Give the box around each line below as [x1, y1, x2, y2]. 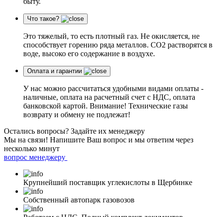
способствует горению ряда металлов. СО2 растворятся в [23, 41, 213, 49]
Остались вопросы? [4, 127, 69, 135]
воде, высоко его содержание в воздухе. [23, 49, 155, 58]
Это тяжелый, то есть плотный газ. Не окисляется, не [23, 32, 200, 40]
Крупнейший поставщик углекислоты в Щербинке [23, 178, 192, 186]
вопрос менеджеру [4, 153, 65, 161]
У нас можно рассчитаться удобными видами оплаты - [23, 84, 203, 93]
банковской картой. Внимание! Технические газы [23, 102, 188, 110]
